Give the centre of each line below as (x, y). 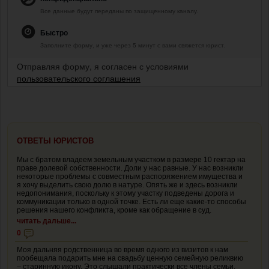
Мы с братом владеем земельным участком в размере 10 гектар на (131, 159)
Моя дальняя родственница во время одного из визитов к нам (122, 249)
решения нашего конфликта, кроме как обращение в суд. (114, 210)
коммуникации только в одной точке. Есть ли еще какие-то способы (131, 201)
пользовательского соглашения (79, 78)
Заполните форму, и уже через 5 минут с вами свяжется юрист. (133, 45)
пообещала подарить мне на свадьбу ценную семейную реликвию (130, 258)
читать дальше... (47, 221)
